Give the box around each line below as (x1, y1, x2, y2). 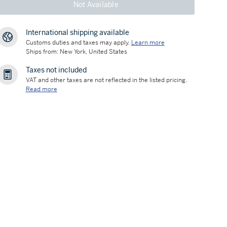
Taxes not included (25, 65, 87, 74)
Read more (25, 85, 57, 93)
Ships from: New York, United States (25, 48, 127, 56)
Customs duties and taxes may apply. (25, 39, 130, 47)
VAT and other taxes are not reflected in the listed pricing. (25, 76, 187, 84)
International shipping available (25, 28, 129, 37)
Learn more (131, 39, 165, 47)
